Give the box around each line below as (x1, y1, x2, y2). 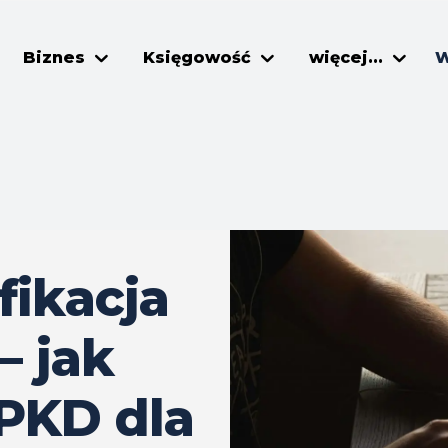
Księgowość (143, 48, 251, 67)
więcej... (309, 48, 383, 67)
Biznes (23, 48, 85, 67)
